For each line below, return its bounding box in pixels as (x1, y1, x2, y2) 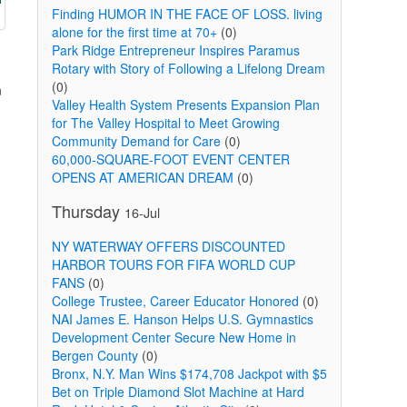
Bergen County (51, 346, 138, 364)
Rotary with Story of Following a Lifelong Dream (51, 59, 325, 77)
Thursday (51, 199, 124, 223)
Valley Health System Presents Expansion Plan (51, 95, 320, 114)
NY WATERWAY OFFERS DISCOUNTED (51, 237, 285, 255)
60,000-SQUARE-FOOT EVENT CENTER (51, 150, 290, 168)
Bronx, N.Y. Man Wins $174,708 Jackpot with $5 (51, 364, 327, 382)
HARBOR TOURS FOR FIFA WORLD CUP (51, 255, 295, 273)
